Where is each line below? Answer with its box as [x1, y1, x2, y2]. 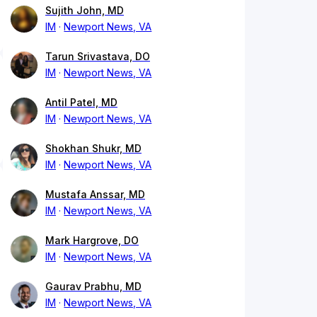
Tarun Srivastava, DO [45, 50, 150, 63]
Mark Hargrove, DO [45, 234, 139, 247]
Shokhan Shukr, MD [45, 142, 142, 155]
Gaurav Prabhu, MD [45, 280, 142, 293]
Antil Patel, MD [45, 96, 117, 109]
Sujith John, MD [45, 4, 124, 17]
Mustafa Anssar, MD [45, 188, 145, 201]
